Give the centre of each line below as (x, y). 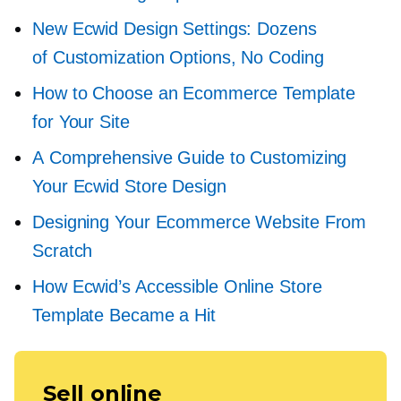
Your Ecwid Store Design (129, 186)
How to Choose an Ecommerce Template (194, 93)
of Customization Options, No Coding (178, 57)
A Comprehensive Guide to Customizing (190, 157)
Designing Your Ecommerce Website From (200, 222)
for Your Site (81, 121)
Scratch (63, 250)
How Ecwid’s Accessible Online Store (177, 286)
